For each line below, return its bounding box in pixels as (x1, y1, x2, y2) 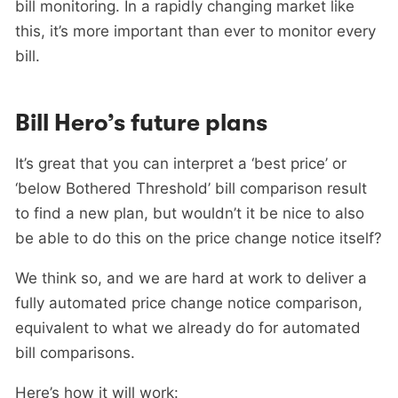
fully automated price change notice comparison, (15, 294, 362, 313)
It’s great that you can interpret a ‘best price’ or (15, 155, 346, 173)
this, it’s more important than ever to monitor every (15, 21, 376, 40)
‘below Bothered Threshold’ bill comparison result (15, 179, 367, 198)
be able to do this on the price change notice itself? (15, 229, 382, 248)
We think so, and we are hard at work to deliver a (15, 269, 367, 288)
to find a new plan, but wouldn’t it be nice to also (15, 204, 364, 223)
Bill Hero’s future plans (15, 109, 267, 138)
